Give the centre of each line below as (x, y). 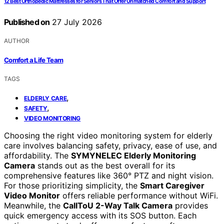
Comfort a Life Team (34, 60)
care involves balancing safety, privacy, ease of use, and (110, 145)
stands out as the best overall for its (105, 165)
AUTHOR (17, 41)
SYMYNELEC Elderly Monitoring (133, 155)
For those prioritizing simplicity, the (72, 185)
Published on (27, 22)
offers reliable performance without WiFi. (139, 195)
